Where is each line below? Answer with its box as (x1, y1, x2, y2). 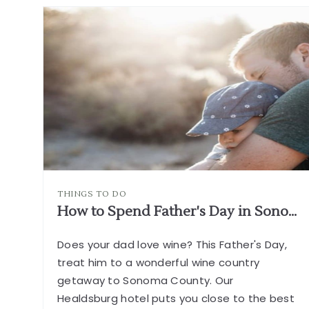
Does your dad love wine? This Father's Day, (57, 237, 287, 252)
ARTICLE (237, 78, 286, 92)
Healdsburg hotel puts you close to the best (57, 290, 295, 306)
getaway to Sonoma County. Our (57, 272, 234, 288)
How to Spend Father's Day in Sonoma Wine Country (288, 202, 297, 221)
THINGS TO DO (57, 188, 127, 199)
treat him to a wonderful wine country (57, 255, 260, 270)
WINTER (237, 41, 283, 55)
